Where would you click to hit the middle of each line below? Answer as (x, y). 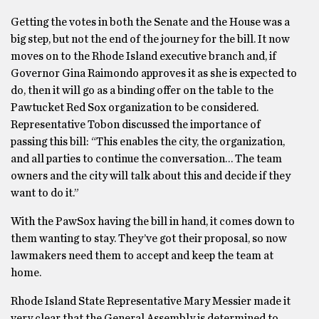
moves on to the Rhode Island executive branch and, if (143, 56)
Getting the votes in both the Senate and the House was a (150, 22)
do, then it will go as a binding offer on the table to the (142, 90)
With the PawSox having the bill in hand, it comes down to (153, 221)
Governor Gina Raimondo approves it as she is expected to (154, 73)
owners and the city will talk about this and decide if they (151, 176)
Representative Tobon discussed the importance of (136, 125)
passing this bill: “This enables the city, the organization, (148, 142)
